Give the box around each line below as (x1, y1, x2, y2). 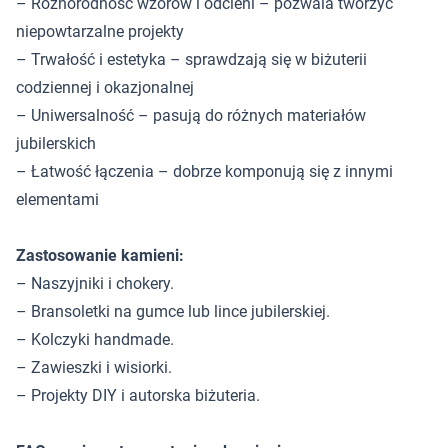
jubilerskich (16, 134, 96, 153)
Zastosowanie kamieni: (16, 246, 184, 265)
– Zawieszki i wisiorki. (16, 358, 172, 377)
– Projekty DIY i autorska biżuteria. (16, 386, 260, 405)
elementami (16, 190, 99, 209)
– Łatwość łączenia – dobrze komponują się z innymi (16, 162, 393, 181)
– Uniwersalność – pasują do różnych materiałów (16, 106, 366, 125)
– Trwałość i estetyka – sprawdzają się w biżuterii (16, 50, 367, 69)
